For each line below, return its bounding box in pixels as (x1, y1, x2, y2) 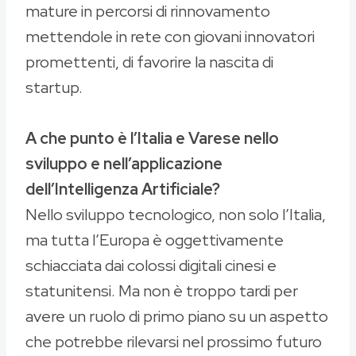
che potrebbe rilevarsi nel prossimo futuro (25, 331, 322, 353)
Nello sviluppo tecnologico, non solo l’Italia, (25, 204, 326, 226)
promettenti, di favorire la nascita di (25, 52, 273, 73)
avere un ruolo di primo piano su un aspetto (25, 306, 328, 327)
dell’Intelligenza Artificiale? (25, 179, 220, 200)
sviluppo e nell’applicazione (25, 153, 222, 175)
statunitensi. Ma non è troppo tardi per (25, 281, 298, 302)
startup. (25, 77, 83, 99)
